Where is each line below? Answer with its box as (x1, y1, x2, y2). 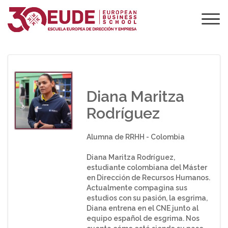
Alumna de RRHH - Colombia (86, 133, 185, 141)
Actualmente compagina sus (86, 184, 187, 192)
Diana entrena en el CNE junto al (86, 204, 198, 212)
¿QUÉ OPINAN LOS (7, 12, 221, 23)
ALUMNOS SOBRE (17, 22, 211, 33)
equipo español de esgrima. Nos (86, 214, 199, 222)
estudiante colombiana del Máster (86, 163, 207, 172)
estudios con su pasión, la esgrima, (86, 194, 208, 202)
